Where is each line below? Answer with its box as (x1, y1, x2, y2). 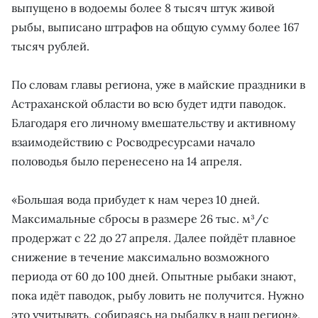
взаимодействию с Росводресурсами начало (11, 134, 255, 149)
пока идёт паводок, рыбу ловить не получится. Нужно (11, 287, 304, 302)
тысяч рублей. (11, 38, 89, 53)
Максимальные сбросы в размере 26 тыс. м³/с (11, 211, 269, 226)
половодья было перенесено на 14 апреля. (11, 153, 242, 168)
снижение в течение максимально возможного (11, 249, 269, 264)
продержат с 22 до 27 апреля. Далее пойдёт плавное (11, 230, 296, 245)
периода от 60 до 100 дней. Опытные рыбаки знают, (11, 268, 296, 283)
